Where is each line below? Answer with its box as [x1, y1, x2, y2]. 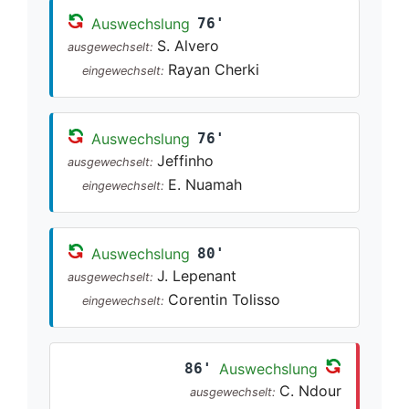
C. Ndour [279, 381, 341, 400]
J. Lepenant [157, 266, 236, 285]
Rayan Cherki [168, 59, 259, 79]
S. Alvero [157, 36, 219, 55]
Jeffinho [157, 151, 214, 170]
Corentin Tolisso [168, 289, 280, 309]
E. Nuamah [168, 174, 242, 194]
